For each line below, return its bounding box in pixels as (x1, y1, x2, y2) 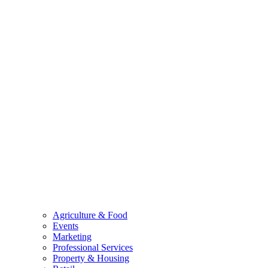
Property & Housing (53, 252, 129, 263)
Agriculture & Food (53, 209, 127, 220)
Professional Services (53, 242, 133, 252)
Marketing (53, 231, 92, 242)
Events (53, 220, 78, 231)
